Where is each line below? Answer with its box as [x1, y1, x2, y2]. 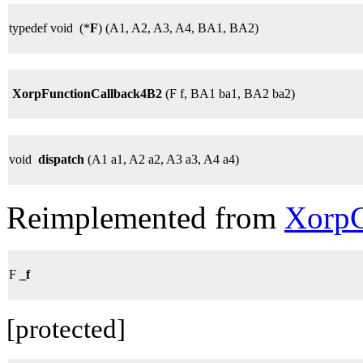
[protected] [6, 314, 126, 344]
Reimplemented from [6, 200, 284, 236]
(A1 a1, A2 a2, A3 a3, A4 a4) [84, 152, 239, 167]
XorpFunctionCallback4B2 [12, 87, 162, 101]
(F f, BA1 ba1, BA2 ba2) [162, 87, 295, 101]
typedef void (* [9, 21, 90, 36]
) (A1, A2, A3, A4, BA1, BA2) [98, 21, 258, 36]
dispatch [38, 152, 84, 167]
